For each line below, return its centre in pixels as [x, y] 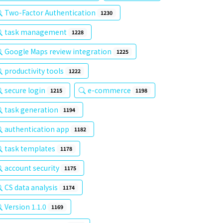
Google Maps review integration [59, 51]
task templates [31, 148]
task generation [32, 110]
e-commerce [110, 90]
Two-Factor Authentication [51, 12]
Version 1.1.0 [26, 207]
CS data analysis [32, 187]
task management [36, 32]
